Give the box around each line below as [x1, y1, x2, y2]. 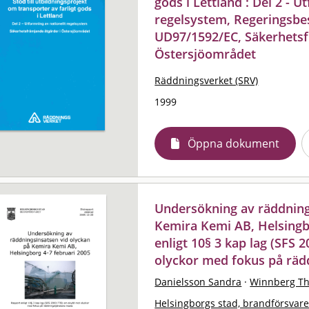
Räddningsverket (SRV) [154, 73, 259, 87]
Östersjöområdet [154, 45, 257, 62]
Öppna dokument [188, 135, 280, 151]
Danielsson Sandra [154, 275, 242, 288]
